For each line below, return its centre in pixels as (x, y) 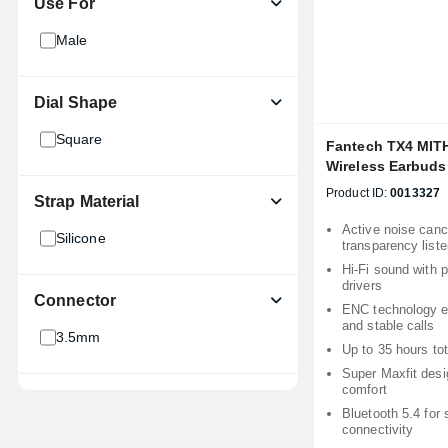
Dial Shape (75, 102)
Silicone (80, 238)
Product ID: (357, 193)
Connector (75, 300)
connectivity (378, 429)
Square (79, 139)
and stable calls (388, 325)
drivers (362, 285)
